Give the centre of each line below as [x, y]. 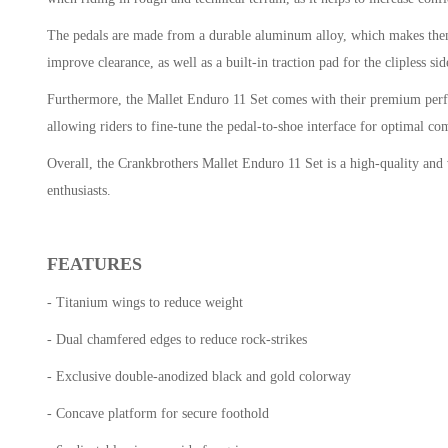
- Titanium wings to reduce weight [145, 303]
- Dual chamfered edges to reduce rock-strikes [177, 340]
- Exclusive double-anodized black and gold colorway [199, 377]
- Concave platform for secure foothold [158, 414]
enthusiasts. [79, 191]
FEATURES [95, 264]
